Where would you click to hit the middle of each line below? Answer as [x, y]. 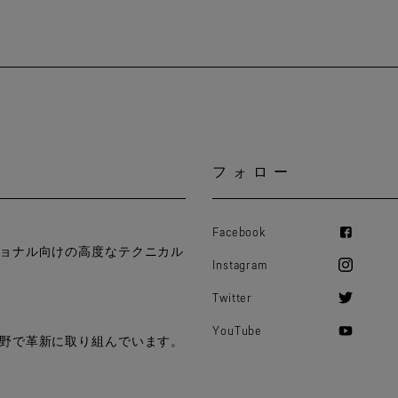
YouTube [238, 330]
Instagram [240, 264]
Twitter [233, 297]
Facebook [240, 231]
